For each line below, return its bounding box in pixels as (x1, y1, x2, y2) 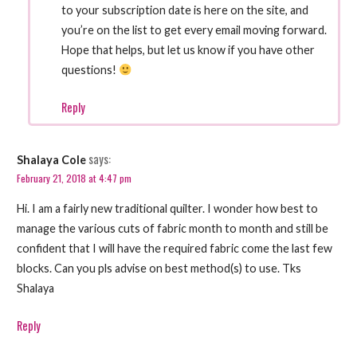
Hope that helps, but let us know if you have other (61, 43, 316, 57)
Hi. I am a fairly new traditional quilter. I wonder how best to (16, 202, 318, 216)
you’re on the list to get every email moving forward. (61, 23, 328, 37)
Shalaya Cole (16, 152, 86, 167)
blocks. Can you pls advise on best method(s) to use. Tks (16, 261, 301, 276)
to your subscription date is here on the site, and (61, 3, 309, 18)
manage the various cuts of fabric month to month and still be (16, 222, 328, 236)
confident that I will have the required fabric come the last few (16, 241, 332, 256)
